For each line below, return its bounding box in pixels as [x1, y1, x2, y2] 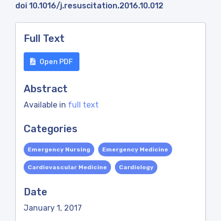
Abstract [24, 83, 68, 95]
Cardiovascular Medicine [28, 164, 107, 171]
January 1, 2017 [24, 203, 82, 213]
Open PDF [39, 57, 73, 66]
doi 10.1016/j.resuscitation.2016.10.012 [15, 1, 163, 10]
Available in [24, 100, 68, 110]
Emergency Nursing [28, 146, 90, 153]
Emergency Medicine [102, 146, 168, 153]
